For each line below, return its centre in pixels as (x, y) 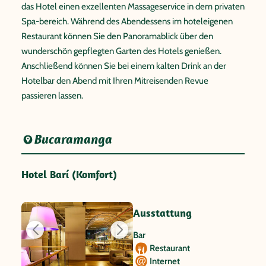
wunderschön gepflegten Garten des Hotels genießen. (121, 51)
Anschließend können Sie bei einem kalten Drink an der (124, 66)
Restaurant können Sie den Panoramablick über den (117, 36)
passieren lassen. (52, 96)
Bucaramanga (74, 139)
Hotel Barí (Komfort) (69, 174)
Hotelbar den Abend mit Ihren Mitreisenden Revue (115, 81)
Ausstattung (162, 213)
